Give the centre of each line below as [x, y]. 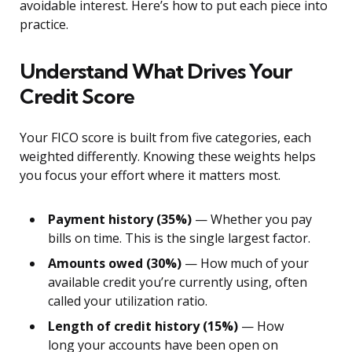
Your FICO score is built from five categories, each [165, 138]
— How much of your [245, 264]
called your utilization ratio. [128, 301]
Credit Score [77, 97]
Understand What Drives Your [156, 71]
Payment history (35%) [120, 220]
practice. [44, 25]
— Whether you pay [252, 220]
